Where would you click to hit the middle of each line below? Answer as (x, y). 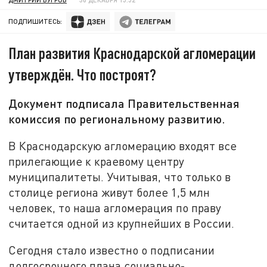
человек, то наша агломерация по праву (115, 207)
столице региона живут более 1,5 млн (109, 192)
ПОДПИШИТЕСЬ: (35, 21)
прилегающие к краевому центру (97, 161)
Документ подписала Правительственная (124, 103)
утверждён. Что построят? (83, 74)
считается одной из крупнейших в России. (122, 223)
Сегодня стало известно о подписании (112, 250)
